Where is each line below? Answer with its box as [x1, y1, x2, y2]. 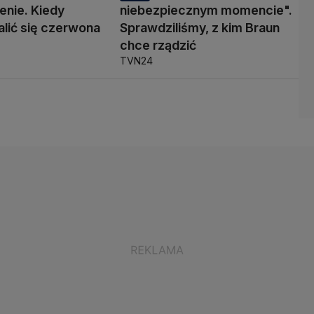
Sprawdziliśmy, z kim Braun [119, 20, 280, 35]
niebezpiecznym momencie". [119, 2, 292, 18]
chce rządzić [119, 37, 196, 53]
